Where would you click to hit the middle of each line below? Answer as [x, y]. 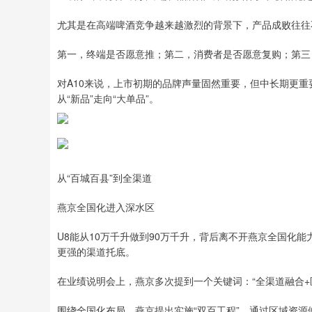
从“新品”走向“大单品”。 [108, 98]
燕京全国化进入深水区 [106, 207]
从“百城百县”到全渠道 [104, 178]
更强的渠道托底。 [96, 251]
